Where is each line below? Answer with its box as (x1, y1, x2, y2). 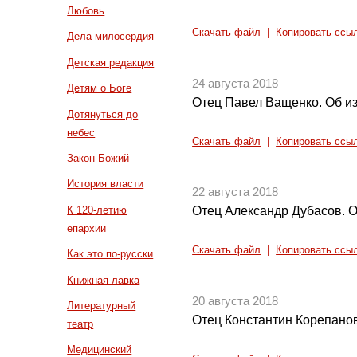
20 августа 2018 (192, 294, 279, 308)
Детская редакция (67, 56, 155, 69)
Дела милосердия (67, 30, 155, 43)
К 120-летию (67, 203, 127, 216)
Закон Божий (67, 152, 130, 165)
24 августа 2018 (192, 76, 279, 90)
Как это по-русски (67, 248, 154, 261)
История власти (67, 178, 144, 190)
